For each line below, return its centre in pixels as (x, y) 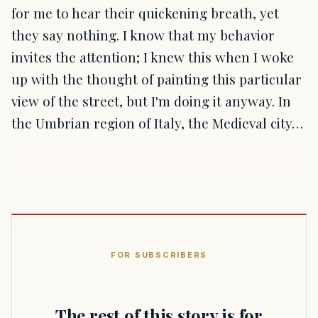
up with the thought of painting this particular (157, 79)
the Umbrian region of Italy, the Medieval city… (157, 123)
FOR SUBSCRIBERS (159, 255)
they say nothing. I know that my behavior (143, 35)
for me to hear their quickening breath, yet (145, 13)
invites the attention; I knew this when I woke (153, 57)
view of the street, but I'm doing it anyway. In (151, 101)
